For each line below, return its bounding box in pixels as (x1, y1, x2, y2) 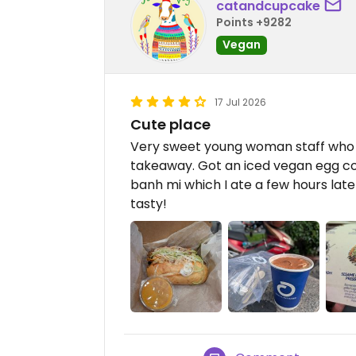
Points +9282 (216, 14, 292, 30)
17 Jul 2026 (215, 95, 266, 109)
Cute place (130, 114, 211, 134)
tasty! (130, 195, 167, 213)
